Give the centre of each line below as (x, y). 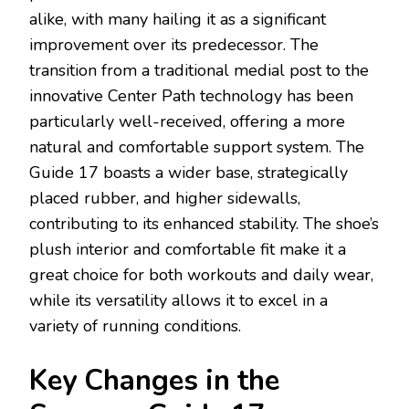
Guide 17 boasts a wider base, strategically (189, 173)
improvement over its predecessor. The (174, 45)
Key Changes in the (154, 381)
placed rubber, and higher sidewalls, (165, 199)
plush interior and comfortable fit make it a (188, 250)
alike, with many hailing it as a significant (178, 20)
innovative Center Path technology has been (191, 96)
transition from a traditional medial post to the (199, 71)
